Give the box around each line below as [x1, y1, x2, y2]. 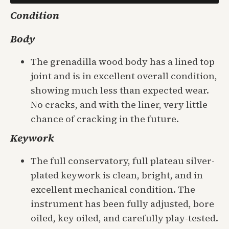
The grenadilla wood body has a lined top [31, 55, 215, 68]
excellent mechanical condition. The [31, 182, 195, 196]
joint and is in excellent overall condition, [31, 69, 217, 82]
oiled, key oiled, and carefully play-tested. [31, 211, 218, 224]
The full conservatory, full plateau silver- [31, 154, 215, 167]
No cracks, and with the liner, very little [31, 98, 208, 111]
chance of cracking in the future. [31, 112, 179, 125]
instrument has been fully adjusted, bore [31, 197, 214, 210]
